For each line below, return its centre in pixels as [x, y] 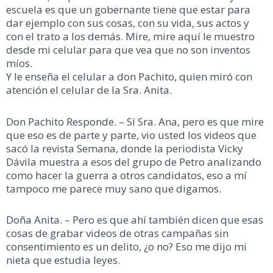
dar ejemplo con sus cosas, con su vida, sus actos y [128, 23]
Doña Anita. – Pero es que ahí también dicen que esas [135, 220]
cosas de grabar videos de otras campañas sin [117, 233]
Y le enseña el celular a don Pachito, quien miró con [129, 76]
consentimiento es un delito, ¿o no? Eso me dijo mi [126, 247]
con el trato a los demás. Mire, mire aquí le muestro [130, 36]
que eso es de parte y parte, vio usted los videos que [131, 135]
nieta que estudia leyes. [63, 260]
